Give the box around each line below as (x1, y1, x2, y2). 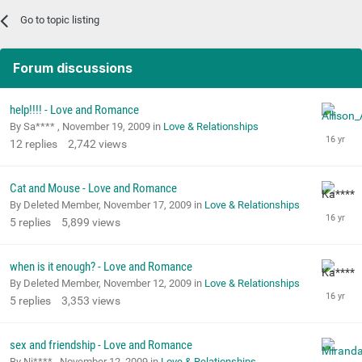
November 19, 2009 (62, 120, 150, 133)
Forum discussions (13, 60, 133, 77)
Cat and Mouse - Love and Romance (10, 181, 177, 196)
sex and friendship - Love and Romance (10, 338, 192, 353)
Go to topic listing (20, 14, 100, 27)
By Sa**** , (10, 120, 62, 133)
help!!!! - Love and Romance (10, 103, 139, 118)
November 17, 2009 (103, 199, 192, 212)
